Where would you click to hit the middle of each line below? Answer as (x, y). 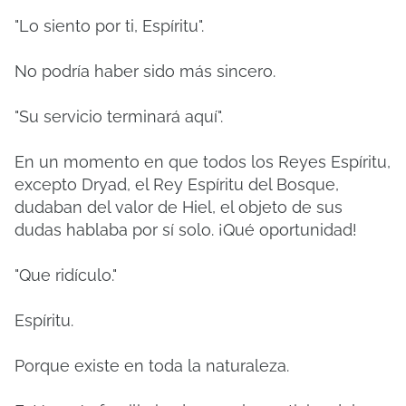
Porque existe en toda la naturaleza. (152, 366)
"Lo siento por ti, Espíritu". (109, 26)
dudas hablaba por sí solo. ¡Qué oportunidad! (186, 230)
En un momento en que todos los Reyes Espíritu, (203, 162)
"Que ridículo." (66, 275)
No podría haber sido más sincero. (145, 71)
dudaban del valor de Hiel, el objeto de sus (179, 207)
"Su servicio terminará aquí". (119, 116)
